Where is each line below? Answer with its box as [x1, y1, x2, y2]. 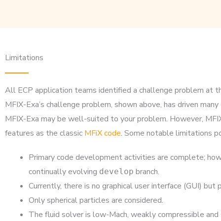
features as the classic [5, 128, 84, 139]
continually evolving [29, 166, 99, 177]
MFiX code [84, 128, 121, 139]
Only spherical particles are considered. [29, 195, 163, 206]
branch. [134, 166, 159, 177]
